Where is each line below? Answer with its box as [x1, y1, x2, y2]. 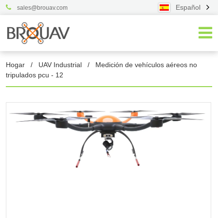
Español [176, 3, 201, 12]
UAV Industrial [38, 61, 82, 69]
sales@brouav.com [17, 4, 68, 12]
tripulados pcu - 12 [5, 71, 63, 79]
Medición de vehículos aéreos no [95, 61, 197, 69]
